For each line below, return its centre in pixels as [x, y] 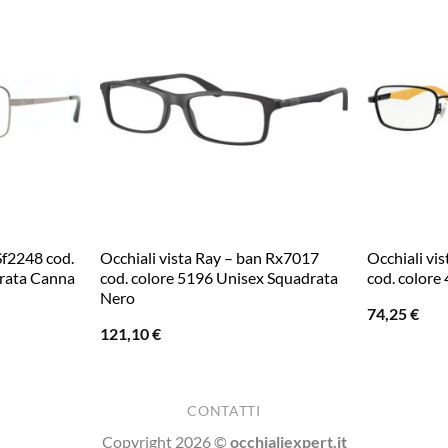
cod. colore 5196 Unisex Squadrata [219, 277]
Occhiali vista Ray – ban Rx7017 [210, 257]
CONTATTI [224, 411]
